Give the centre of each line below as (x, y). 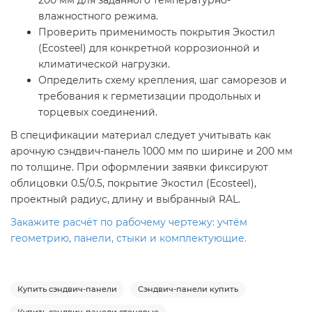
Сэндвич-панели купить (188, 289)
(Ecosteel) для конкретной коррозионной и (149, 48)
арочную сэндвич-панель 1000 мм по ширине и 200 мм (151, 151)
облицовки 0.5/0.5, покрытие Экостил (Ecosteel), (133, 184)
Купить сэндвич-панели (67, 289)
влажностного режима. (98, 16)
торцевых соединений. (98, 112)
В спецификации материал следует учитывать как (141, 135)
